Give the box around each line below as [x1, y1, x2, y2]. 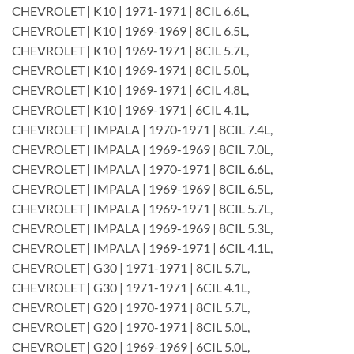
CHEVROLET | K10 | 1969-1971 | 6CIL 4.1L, [12, 101, 249, 117]
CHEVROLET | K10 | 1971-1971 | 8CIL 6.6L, [12, 2, 249, 18]
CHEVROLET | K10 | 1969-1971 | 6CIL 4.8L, [12, 81, 249, 97]
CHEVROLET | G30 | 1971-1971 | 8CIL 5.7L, [12, 259, 250, 275]
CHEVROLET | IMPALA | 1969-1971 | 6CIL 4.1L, [12, 239, 273, 255]
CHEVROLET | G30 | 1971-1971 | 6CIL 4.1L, [12, 279, 250, 295]
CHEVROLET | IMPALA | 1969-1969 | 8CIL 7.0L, [12, 141, 273, 156]
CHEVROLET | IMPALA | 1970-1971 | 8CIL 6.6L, [12, 160, 273, 176]
